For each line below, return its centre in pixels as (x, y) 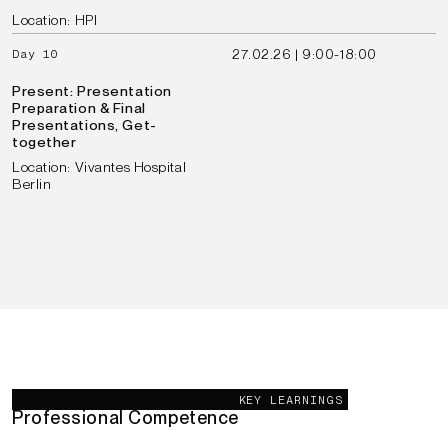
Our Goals (54, 397)
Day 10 (35, 54)
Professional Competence (125, 417)
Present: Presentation (92, 91)
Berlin (32, 184)
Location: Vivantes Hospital (99, 167)
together (44, 142)
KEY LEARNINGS (291, 400)
